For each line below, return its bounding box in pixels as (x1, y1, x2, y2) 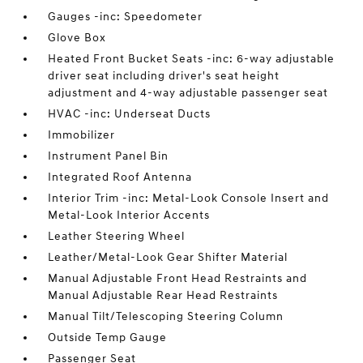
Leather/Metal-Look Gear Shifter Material (48, 250, 288, 264)
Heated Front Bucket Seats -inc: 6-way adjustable (48, 52, 335, 66)
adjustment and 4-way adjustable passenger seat (48, 86, 329, 100)
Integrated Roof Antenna (48, 170, 193, 184)
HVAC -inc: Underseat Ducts (48, 107, 211, 121)
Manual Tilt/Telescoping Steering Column (48, 310, 284, 323)
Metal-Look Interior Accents (48, 208, 211, 222)
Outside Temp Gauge (48, 331, 168, 344)
